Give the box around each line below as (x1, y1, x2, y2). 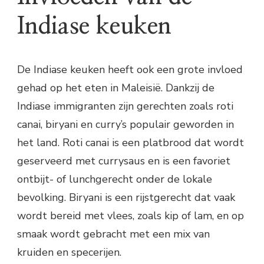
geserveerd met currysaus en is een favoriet (17, 154, 230, 169)
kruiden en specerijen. (17, 245, 121, 260)
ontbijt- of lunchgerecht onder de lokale (17, 172, 212, 187)
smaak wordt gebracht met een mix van (17, 227, 210, 242)
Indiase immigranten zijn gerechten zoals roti (17, 99, 233, 114)
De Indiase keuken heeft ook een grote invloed (17, 62, 243, 77)
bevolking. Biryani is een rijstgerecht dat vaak (17, 190, 235, 205)
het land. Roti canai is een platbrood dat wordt (17, 136, 244, 150)
